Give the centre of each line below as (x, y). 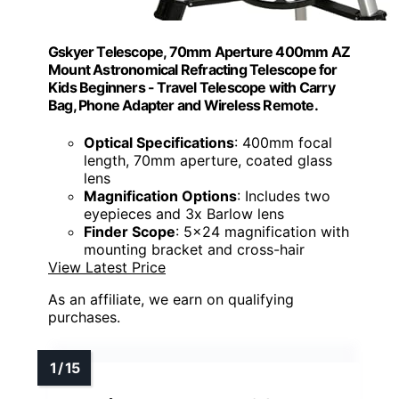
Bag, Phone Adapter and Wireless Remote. (183, 106)
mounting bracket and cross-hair (194, 249)
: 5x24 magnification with (262, 231)
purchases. (84, 317)
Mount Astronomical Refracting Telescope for (193, 70)
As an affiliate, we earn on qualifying (171, 299)
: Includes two (284, 195)
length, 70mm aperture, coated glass (208, 160)
